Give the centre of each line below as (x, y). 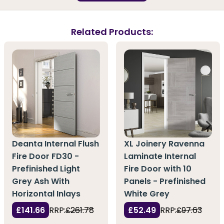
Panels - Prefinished (165, 181)
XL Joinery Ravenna (164, 143)
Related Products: (112, 32)
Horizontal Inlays (46, 193)
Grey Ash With (41, 181)
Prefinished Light (46, 168)
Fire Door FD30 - (45, 156)
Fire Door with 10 (158, 168)
